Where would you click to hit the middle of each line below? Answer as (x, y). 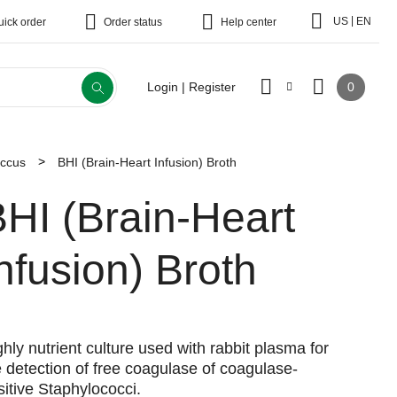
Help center (249, 22)
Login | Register (191, 87)
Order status (133, 22)
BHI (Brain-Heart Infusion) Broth (147, 162)
